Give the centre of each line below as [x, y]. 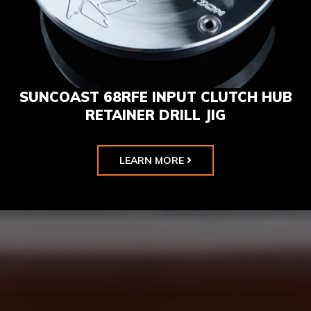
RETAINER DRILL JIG [155, 115]
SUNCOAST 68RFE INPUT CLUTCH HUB [155, 97]
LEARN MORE [152, 161]
